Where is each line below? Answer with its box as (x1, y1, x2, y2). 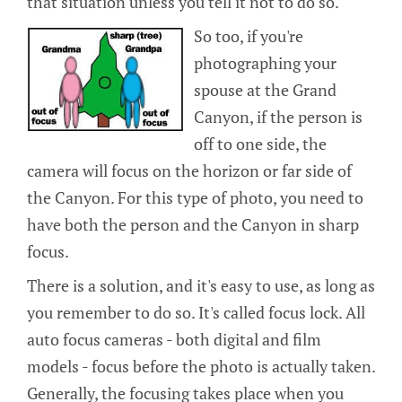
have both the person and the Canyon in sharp (27, 213, 359, 235)
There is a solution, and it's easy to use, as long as (27, 274, 375, 296)
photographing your (194, 51, 337, 74)
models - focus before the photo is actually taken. (27, 354, 375, 377)
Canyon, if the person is (194, 105, 363, 127)
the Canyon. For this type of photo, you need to (27, 186, 363, 208)
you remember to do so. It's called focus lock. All (27, 301, 365, 323)
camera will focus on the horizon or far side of (27, 159, 352, 181)
